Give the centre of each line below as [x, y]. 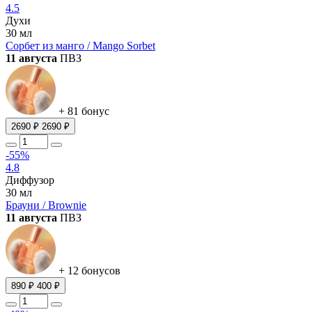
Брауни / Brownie [46, 205]
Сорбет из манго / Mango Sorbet [80, 45]
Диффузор [30, 180]
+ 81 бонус [83, 111]
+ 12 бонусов [88, 270]
